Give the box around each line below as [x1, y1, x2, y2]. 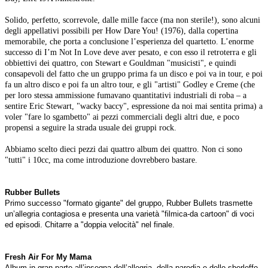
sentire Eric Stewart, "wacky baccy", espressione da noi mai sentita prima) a [5, 101, 263, 111]
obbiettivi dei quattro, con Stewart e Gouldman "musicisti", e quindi [5, 58, 236, 68]
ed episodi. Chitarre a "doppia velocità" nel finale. [5, 220, 175, 230]
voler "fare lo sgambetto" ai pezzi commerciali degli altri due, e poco [5, 112, 239, 122]
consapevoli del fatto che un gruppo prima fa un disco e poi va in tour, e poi [5, 69, 263, 79]
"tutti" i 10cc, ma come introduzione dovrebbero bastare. [5, 155, 197, 165]
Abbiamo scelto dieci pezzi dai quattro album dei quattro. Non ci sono [5, 144, 242, 154]
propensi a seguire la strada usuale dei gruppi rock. [5, 123, 176, 133]
